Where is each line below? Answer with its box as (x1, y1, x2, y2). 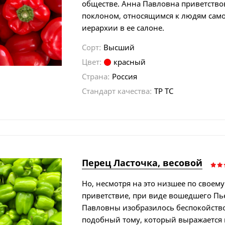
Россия (112, 71, 138, 81)
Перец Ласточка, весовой (82, 156, 203, 169)
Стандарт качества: (82, 85, 152, 96)
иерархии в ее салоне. (82, 22, 165, 33)
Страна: (82, 71, 110, 81)
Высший (103, 42, 135, 52)
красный (114, 56, 146, 67)
